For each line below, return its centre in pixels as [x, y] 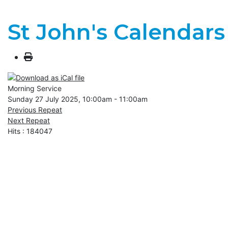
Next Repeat [29, 121]
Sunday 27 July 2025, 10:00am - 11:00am [78, 99]
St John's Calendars [116, 32]
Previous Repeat [35, 110]
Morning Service [35, 89]
